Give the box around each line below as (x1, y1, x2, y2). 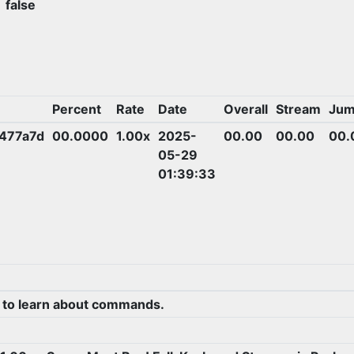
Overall (223, 100, 268, 117)
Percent (51, 100, 101, 117)
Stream (275, 100, 321, 117)
